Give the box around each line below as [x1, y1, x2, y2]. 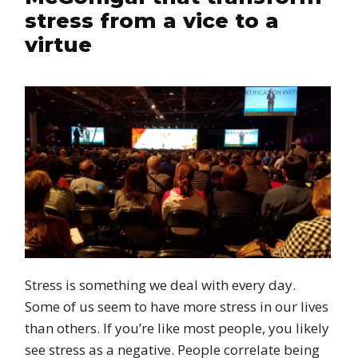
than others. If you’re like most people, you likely [24, 319, 329, 338]
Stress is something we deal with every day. [24, 276, 296, 295]
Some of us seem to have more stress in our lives [24, 297, 328, 316]
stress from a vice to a [24, 8, 279, 34]
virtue [24, 32, 92, 58]
